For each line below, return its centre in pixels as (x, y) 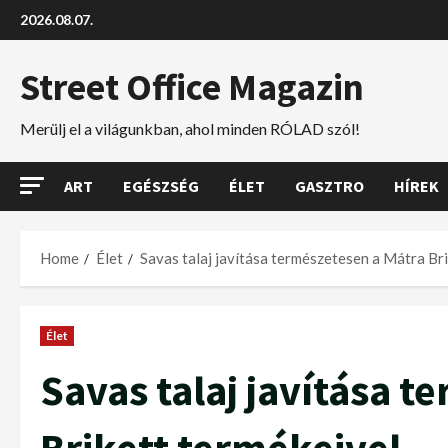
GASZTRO (329, 186)
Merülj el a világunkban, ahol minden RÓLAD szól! (190, 128)
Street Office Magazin (192, 87)
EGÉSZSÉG (161, 186)
